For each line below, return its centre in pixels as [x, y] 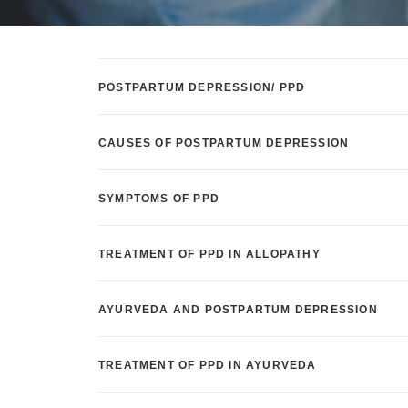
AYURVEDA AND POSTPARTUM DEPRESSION [238, 310]
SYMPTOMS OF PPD [159, 199]
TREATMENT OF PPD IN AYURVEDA [208, 365]
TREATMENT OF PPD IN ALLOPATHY [209, 254]
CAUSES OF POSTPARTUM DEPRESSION [224, 143]
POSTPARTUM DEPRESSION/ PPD [202, 87]
